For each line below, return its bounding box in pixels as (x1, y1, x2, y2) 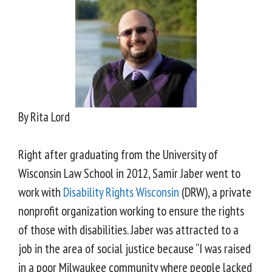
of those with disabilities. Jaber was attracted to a (18, 222, 239, 239)
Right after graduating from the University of (18, 146, 218, 163)
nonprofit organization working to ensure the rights (18, 203, 244, 220)
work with (18, 184, 63, 201)
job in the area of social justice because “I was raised (18, 240, 251, 257)
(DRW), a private (179, 184, 251, 201)
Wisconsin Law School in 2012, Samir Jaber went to (18, 165, 240, 182)
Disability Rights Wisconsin (63, 184, 179, 201)
